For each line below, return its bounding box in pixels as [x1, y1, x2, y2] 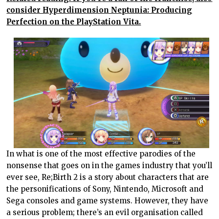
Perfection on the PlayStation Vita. [6, 17, 141, 26]
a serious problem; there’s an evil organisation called [6, 208, 203, 218]
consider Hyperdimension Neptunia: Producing [6, 5, 193, 15]
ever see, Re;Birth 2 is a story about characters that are [6, 173, 209, 182]
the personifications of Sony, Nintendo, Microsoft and [6, 184, 204, 194]
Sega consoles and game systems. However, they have [6, 196, 209, 206]
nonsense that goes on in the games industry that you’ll [6, 161, 213, 171]
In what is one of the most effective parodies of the [6, 149, 196, 159]
